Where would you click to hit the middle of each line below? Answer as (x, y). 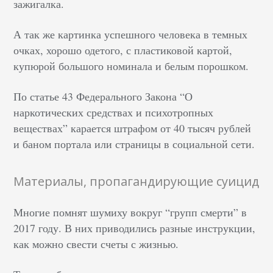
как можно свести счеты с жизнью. (96, 244)
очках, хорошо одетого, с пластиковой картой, (123, 50)
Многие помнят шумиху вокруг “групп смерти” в (130, 212)
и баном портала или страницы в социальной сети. (134, 144)
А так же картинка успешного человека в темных (131, 34)
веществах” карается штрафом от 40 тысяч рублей (133, 128)
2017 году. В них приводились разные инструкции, (135, 228)
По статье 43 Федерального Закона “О (103, 96)
